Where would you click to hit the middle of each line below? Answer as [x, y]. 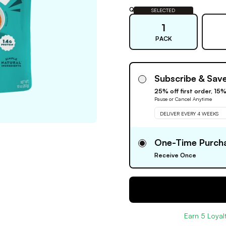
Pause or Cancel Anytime [183, 99]
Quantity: [143, 9]
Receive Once [175, 155]
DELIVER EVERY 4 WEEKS [189, 113]
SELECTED [163, 10]
